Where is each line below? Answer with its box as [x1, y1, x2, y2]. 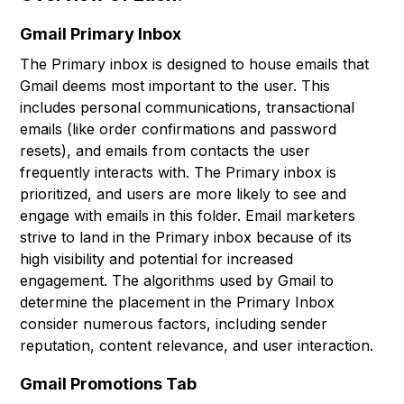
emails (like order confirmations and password [20, 120, 337, 139]
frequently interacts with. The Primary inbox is [20, 163, 337, 182]
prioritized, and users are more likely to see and [20, 185, 347, 204]
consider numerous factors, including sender [20, 315, 328, 334]
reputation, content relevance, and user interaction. [20, 336, 374, 355]
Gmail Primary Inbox [20, 24, 182, 44]
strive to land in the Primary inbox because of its [20, 228, 353, 247]
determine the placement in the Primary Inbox [20, 293, 335, 312]
